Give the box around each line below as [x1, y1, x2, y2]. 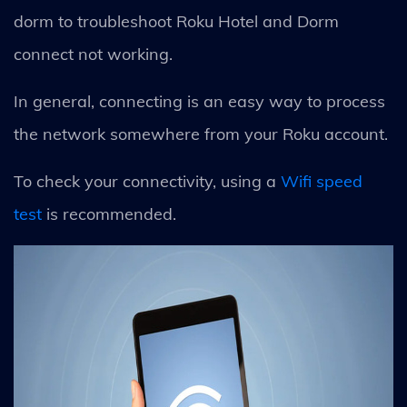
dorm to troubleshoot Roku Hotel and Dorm [14, 10, 339, 32]
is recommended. [46, 203, 176, 224]
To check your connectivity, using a [14, 170, 281, 192]
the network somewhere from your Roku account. [14, 123, 392, 144]
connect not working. [14, 43, 173, 65]
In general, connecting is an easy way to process [14, 90, 385, 112]
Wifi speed [281, 170, 362, 192]
